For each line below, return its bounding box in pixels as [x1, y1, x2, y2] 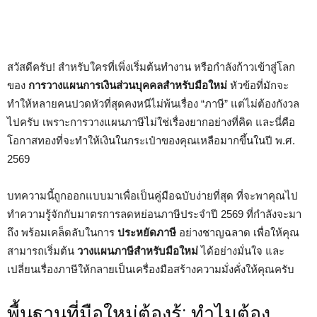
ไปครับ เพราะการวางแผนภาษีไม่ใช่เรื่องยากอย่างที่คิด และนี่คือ [7, 116, 295, 128]
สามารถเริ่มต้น [7, 245, 77, 257]
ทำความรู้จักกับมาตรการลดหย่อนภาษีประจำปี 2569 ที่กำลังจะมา [7, 208, 301, 220]
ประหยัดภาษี [117, 226, 176, 238]
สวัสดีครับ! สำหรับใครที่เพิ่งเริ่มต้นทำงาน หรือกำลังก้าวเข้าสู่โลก [7, 61, 295, 73]
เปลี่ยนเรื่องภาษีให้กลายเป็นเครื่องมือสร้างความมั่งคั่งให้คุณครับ [7, 263, 294, 275]
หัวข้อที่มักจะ [227, 79, 289, 91]
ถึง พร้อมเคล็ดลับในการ [7, 226, 117, 238]
